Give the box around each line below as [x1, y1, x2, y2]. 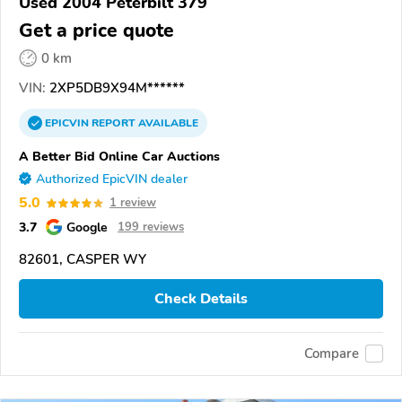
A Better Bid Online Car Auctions [19, 147, 220, 166]
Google [66, 218, 108, 237]
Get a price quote [19, 18, 174, 44]
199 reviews [118, 219, 184, 236]
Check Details [154, 289, 248, 309]
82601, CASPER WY [19, 250, 146, 269]
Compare [304, 345, 359, 363]
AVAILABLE [135, 116, 198, 131]
